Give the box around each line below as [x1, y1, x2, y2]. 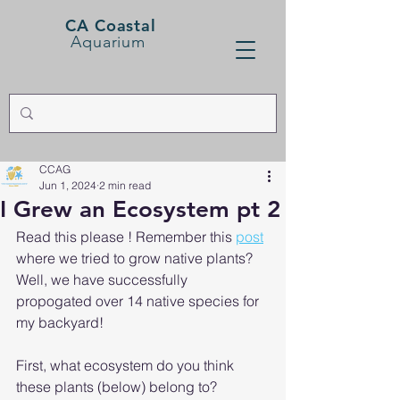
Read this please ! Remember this [16, 228, 236, 246]
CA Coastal [65, 15, 156, 36]
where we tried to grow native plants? [16, 249, 256, 267]
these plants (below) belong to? [16, 378, 221, 396]
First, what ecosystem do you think [16, 356, 237, 374]
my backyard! [16, 313, 104, 331]
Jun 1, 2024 [39, 179, 96, 192]
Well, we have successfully [16, 271, 195, 288]
